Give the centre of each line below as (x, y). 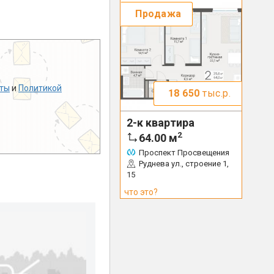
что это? (141, 192)
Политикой (40, 88)
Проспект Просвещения (184, 153)
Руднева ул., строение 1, (184, 164)
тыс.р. (215, 93)
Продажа (158, 14)
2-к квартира (161, 123)
